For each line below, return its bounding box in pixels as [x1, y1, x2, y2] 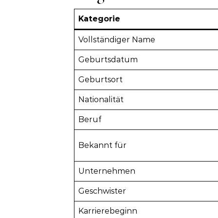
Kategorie [78, 14, 120, 23]
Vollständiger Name [78, 35, 155, 44]
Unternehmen [78, 166, 135, 176]
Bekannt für [78, 140, 127, 150]
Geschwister [78, 186, 126, 196]
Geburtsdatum [78, 54, 138, 64]
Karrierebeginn [78, 206, 137, 216]
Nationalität [78, 94, 124, 104]
